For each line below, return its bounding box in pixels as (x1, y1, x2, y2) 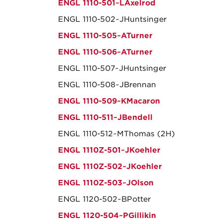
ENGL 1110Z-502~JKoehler (58, 162, 162, 171)
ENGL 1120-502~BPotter (58, 195, 151, 204)
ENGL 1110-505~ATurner (58, 31, 153, 40)
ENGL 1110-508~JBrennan (58, 80, 156, 89)
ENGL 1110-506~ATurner (58, 48, 153, 56)
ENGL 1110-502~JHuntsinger (58, 15, 166, 24)
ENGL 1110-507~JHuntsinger (58, 64, 166, 73)
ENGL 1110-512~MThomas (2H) (58, 129, 175, 138)
